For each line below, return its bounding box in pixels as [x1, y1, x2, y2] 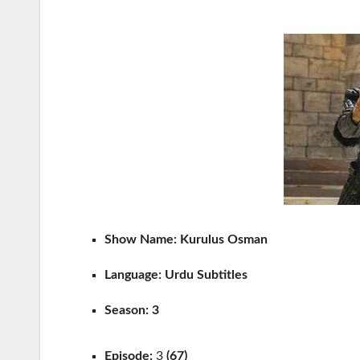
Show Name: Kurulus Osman [104, 232, 271, 246]
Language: [104, 268, 162, 281]
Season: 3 [104, 303, 159, 317]
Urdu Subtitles [165, 268, 247, 281]
